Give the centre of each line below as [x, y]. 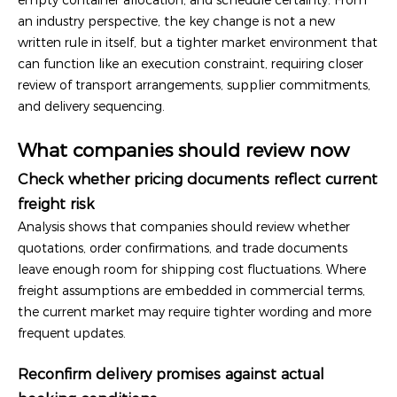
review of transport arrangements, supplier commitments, [194, 85]
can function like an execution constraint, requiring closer [191, 63]
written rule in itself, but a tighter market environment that [198, 42]
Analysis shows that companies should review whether [184, 226]
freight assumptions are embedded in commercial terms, [191, 290]
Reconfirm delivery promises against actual [171, 374]
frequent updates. [72, 333]
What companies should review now [183, 150]
